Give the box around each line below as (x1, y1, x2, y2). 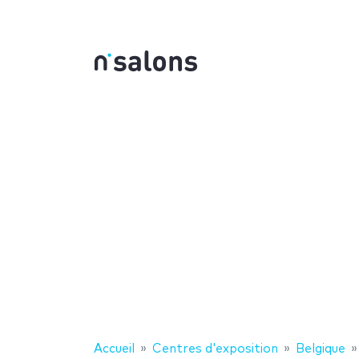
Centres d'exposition (152, 342, 278, 355)
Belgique (296, 342, 345, 355)
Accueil (94, 342, 135, 355)
